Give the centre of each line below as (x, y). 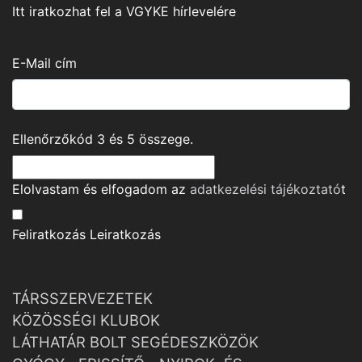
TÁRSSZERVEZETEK (82, 298)
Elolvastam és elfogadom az (101, 189)
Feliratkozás (49, 234)
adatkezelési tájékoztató (265, 189)
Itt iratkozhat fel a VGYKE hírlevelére (124, 11)
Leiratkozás (125, 234)
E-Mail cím (44, 63)
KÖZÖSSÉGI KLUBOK (86, 320)
